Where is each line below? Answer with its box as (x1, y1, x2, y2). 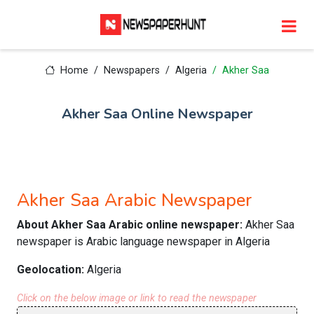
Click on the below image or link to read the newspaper (17, 292, 257, 304)
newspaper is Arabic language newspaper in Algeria (17, 235, 270, 248)
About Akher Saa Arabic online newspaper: (17, 218, 245, 231)
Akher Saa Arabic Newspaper (17, 188, 252, 212)
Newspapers (103, 64, 160, 76)
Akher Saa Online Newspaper (61, 104, 253, 123)
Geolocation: (17, 263, 87, 276)
